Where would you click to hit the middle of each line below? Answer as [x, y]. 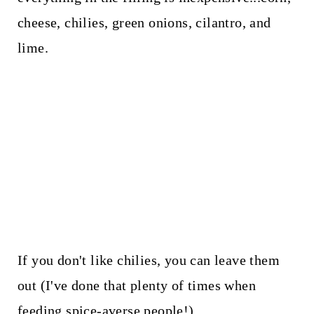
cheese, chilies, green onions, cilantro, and [144, 22]
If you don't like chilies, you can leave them [148, 260]
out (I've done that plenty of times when [136, 285]
